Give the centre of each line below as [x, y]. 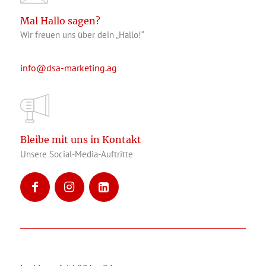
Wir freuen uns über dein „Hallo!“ [82, 35]
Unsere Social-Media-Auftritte [76, 154]
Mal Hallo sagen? [60, 20]
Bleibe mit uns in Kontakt [80, 140]
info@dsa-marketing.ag [68, 67]
